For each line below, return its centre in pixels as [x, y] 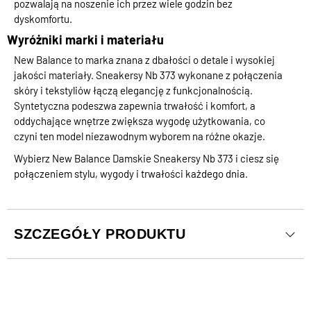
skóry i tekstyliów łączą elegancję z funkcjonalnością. [133, 91]
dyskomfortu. [43, 19]
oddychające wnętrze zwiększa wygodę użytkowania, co [140, 121]
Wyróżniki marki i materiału [85, 40]
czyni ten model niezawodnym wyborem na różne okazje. [140, 136]
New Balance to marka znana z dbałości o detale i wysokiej [144, 60]
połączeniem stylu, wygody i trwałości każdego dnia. [131, 174]
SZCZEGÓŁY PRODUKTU [100, 234]
